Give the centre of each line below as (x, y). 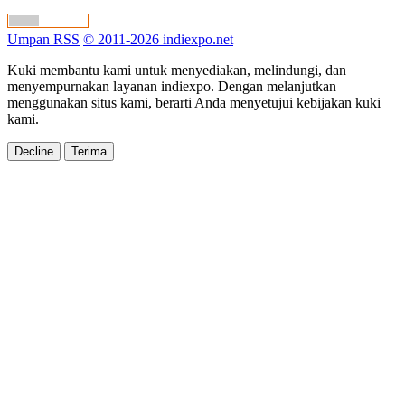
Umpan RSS (43, 39)
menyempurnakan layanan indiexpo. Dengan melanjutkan (172, 86)
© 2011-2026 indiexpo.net (158, 39)
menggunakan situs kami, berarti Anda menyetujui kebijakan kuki (194, 102)
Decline (34, 151)
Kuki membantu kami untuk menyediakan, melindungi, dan (177, 70)
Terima (89, 151)
